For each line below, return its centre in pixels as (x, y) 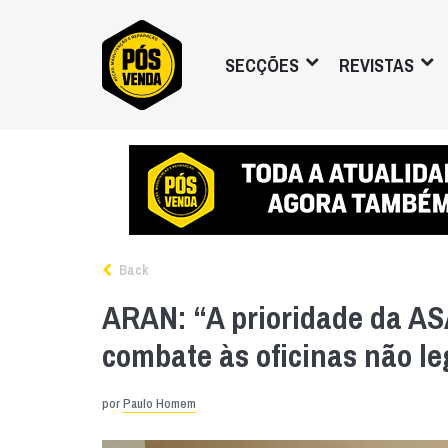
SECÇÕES (262, 65)
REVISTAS (376, 65)
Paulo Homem (159, 403)
